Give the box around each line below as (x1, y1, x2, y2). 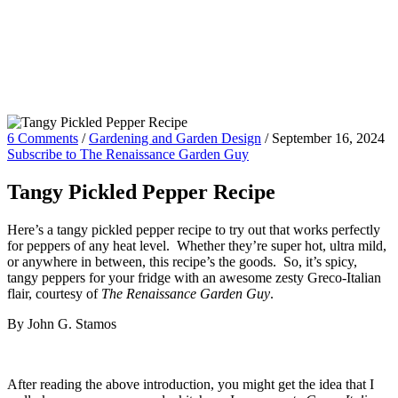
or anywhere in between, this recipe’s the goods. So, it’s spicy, (7, 253, 357, 269)
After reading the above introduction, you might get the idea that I (7, 376, 374, 392)
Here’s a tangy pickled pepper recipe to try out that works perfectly (7, 221, 380, 237)
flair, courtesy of (7, 285, 101, 301)
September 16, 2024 (272, 131, 385, 146)
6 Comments (7, 131, 78, 146)
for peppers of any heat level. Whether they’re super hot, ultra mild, (7, 237, 386, 253)
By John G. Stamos (7, 315, 116, 331)
